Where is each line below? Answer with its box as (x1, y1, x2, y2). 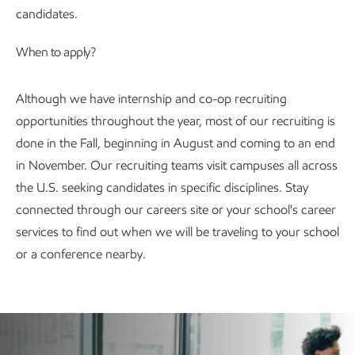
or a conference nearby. (16, 246, 146, 261)
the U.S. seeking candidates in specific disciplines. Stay (16, 179, 308, 195)
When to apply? (16, 44, 95, 59)
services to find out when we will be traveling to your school (16, 223, 339, 239)
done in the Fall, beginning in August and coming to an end (16, 135, 335, 151)
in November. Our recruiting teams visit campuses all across (16, 157, 338, 173)
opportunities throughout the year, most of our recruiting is (16, 113, 335, 128)
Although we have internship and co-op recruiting (16, 90, 287, 106)
